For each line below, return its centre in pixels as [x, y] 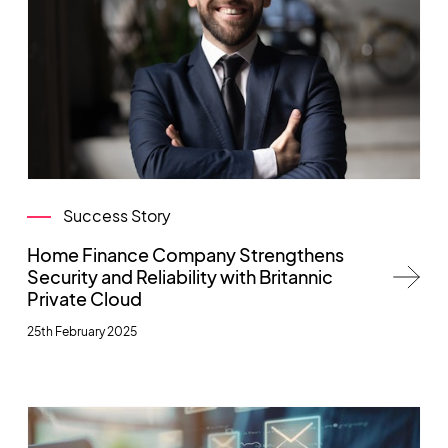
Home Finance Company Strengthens [185, 254]
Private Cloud [84, 298]
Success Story [116, 215]
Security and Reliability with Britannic [179, 276]
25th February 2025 [81, 331]
